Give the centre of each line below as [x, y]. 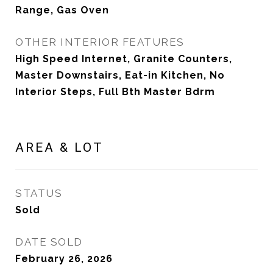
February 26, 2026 [64, 259]
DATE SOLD [49, 242]
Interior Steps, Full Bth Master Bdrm [115, 92]
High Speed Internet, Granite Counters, [124, 59]
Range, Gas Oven [62, 10]
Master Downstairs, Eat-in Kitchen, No [120, 75]
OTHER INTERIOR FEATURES [100, 42]
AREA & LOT [59, 147]
